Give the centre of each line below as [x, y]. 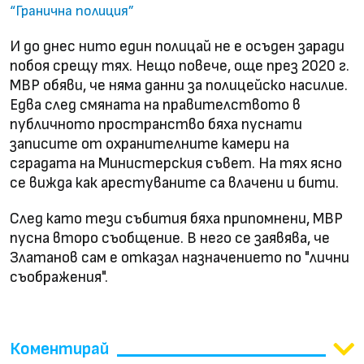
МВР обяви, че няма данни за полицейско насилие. [179, 86]
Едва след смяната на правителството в [155, 106]
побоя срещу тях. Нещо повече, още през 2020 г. [180, 67]
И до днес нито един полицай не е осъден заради [177, 47]
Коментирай [59, 349]
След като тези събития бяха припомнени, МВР [176, 219]
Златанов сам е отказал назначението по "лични [180, 258]
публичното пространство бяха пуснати [156, 125]
